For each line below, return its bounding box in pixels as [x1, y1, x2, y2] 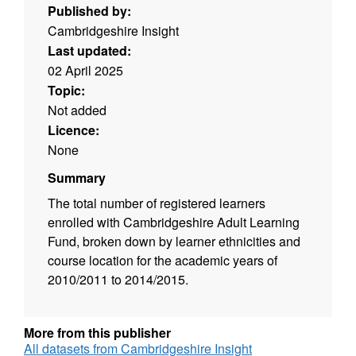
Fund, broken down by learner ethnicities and [48, 232, 300, 251]
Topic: [48, 81, 85, 100]
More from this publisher [24, 323, 171, 342]
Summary [48, 168, 106, 188]
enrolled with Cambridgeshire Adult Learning [48, 213, 300, 232]
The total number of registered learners [48, 194, 265, 213]
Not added [48, 101, 106, 120]
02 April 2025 [48, 61, 123, 80]
